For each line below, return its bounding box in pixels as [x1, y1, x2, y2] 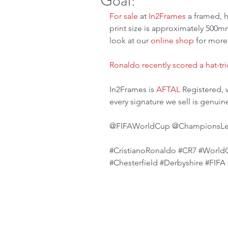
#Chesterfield [109, 158, 158, 167]
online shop [151, 36, 194, 45]
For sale [109, 11, 138, 21]
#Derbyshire [160, 158, 203, 167]
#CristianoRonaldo [109, 146, 176, 155]
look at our [109, 36, 151, 45]
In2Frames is [109, 84, 156, 94]
